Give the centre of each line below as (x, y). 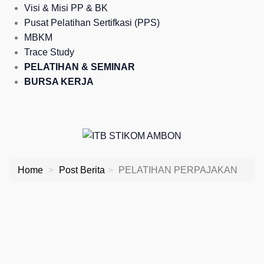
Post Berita (82, 170)
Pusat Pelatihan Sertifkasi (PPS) (92, 23)
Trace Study (49, 52)
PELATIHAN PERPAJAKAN (178, 170)
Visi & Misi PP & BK (66, 8)
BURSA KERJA (59, 82)
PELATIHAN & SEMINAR (80, 67)
